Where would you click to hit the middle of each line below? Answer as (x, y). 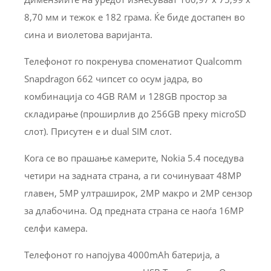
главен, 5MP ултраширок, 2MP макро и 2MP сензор (138, 193)
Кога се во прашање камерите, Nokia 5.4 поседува (134, 158)
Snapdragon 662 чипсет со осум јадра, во (113, 79)
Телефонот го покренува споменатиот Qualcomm (133, 61)
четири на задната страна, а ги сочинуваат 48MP (133, 176)
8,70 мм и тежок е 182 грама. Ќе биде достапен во (135, 17)
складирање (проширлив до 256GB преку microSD (135, 114)
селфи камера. (56, 228)
